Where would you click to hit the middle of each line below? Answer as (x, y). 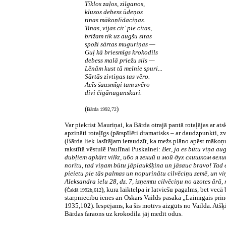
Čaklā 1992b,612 (84, 190)
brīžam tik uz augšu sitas (118, 36)
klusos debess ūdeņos (114, 12)
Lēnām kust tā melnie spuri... (124, 68)
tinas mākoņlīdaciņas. (115, 20)
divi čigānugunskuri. (113, 93)
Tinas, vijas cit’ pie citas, (118, 28)
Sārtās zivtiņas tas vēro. (117, 76)
